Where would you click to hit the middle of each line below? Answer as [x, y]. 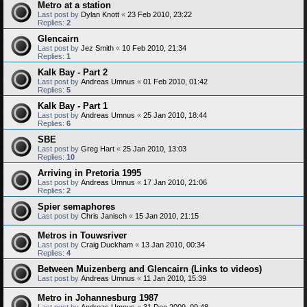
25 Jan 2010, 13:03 [155, 148]
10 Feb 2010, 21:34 [154, 48]
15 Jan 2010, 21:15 [167, 216]
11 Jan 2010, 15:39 [175, 278]
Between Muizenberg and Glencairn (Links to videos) [150, 269]
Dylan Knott [100, 14]
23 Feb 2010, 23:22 [160, 14]
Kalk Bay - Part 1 [73, 106]
